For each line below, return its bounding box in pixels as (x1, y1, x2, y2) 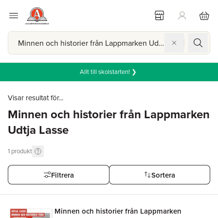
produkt (11, 146, 32, 156)
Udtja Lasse (8, 121, 69, 139)
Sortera (151, 169, 176, 180)
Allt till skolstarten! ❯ (80, 67, 138, 76)
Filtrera (51, 169, 74, 180)
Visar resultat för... (8, 92, 63, 103)
